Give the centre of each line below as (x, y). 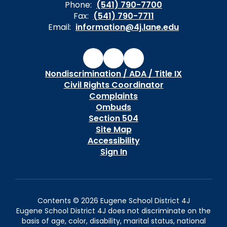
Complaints (113, 96)
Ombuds (113, 107)
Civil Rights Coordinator (113, 85)
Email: (60, 27)
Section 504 (113, 118)
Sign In (113, 152)
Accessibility (113, 141)
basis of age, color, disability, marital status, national (113, 221)
